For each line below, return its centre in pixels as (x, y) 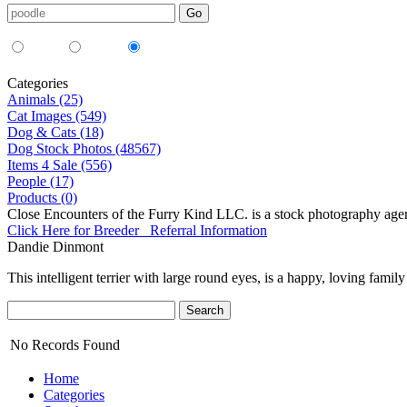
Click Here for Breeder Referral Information (137, 230)
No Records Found (65, 345)
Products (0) (42, 198)
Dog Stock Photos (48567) (84, 149)
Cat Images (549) (57, 116)
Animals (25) (45, 99)
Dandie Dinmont (55, 247)
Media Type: (40, 30)
